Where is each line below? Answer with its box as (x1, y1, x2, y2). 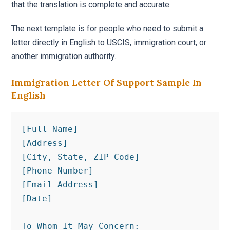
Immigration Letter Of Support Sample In (11, 76, 202, 88)
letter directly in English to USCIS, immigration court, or (11, 37, 207, 47)
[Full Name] (22, 124, 79, 134)
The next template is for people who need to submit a (11, 23, 204, 33)
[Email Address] (22, 179, 99, 189)
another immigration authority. (11, 51, 117, 61)
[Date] (22, 193, 53, 203)
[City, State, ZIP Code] (22, 151, 140, 162)
